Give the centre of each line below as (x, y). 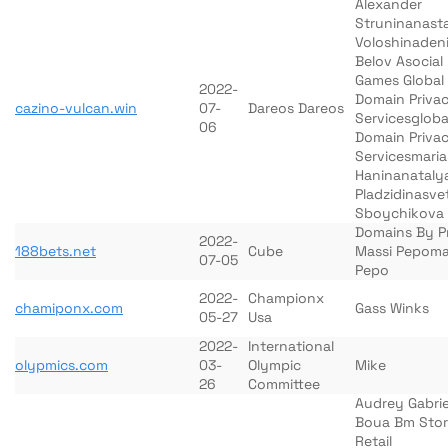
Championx (286, 298)
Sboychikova (399, 213)
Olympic (274, 365)
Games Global (399, 80)
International (291, 346)
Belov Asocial (399, 61)
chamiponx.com (69, 308)
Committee (284, 384)
